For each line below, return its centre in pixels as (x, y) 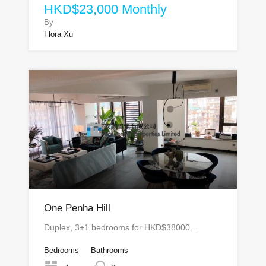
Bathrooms (110, 250)
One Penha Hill (77, 208)
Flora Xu (58, 34)
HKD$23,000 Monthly (105, 9)
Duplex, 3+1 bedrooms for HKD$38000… (121, 227)
